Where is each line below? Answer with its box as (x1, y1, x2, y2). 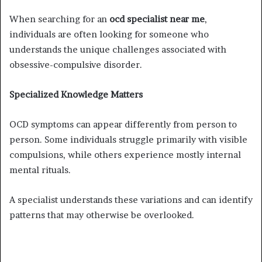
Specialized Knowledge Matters (9, 88, 143, 100)
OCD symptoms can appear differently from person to (9, 118, 237, 130)
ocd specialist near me (109, 13, 205, 25)
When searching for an (9, 13, 109, 25)
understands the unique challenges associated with (9, 43, 226, 55)
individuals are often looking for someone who (9, 28, 209, 40)
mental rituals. (9, 164, 71, 175)
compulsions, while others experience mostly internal (9, 149, 241, 160)
